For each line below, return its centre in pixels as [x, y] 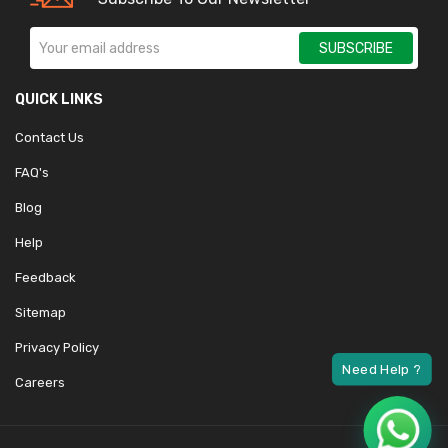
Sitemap [40, 312]
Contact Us [49, 137]
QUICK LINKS [59, 99]
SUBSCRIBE [356, 48]
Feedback [45, 277]
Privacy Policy [57, 347]
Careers [40, 382]
